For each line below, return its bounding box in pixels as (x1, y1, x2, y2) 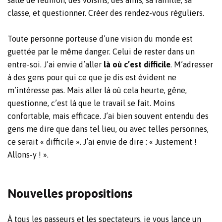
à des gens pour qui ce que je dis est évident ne (7, 73, 176, 82)
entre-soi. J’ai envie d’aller (7, 60, 104, 69)
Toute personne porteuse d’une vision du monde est (7, 34, 193, 43)
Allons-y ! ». (7, 150, 49, 159)
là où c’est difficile (104, 60, 170, 69)
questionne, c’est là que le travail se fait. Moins (7, 99, 175, 108)
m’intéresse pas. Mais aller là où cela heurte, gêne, (7, 86, 187, 95)
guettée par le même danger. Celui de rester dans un (7, 47, 195, 56)
